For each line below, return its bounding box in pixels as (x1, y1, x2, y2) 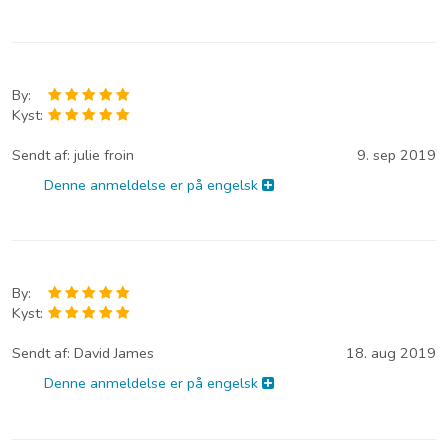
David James (74, 343, 154, 364)
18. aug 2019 (346, 343, 436, 364)
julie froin (74, 144, 134, 165)
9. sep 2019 (357, 144, 436, 165)
